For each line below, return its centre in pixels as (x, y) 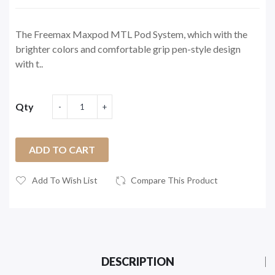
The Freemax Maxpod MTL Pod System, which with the (131, 34)
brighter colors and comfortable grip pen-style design (128, 48)
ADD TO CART (62, 149)
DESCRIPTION (137, 261)
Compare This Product (174, 180)
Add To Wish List (65, 180)
